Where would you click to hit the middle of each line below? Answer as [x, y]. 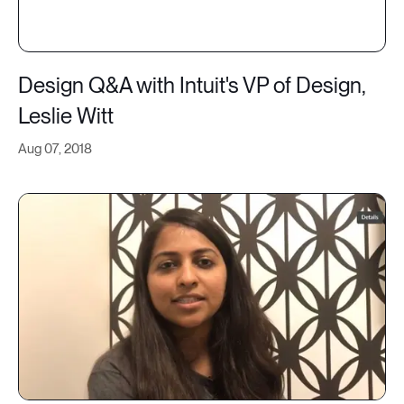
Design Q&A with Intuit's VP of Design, [192, 85]
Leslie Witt [66, 115]
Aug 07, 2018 [55, 148]
